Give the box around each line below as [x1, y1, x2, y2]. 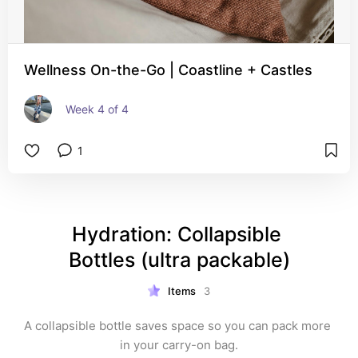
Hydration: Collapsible [71, 222, 281, 246]
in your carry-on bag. [120, 337, 238, 352]
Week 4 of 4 [66, 102, 129, 116]
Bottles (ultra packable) [68, 248, 290, 272]
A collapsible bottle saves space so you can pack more [24, 318, 331, 333]
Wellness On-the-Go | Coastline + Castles [24, 62, 312, 78]
